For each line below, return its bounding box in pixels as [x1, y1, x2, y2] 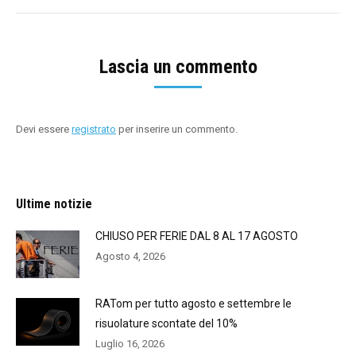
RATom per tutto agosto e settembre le [95, 297, 292, 311]
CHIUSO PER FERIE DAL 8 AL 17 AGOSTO [95, 230, 298, 243]
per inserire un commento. [116, 123, 238, 136]
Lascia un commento [99, 56, 257, 79]
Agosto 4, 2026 [95, 250, 165, 263]
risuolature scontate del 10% [95, 317, 238, 331]
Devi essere [16, 123, 72, 136]
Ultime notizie [16, 196, 92, 212]
